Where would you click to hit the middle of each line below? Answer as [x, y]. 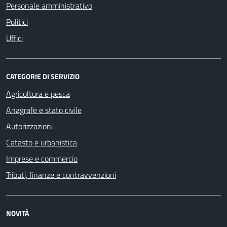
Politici [17, 22]
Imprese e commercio [42, 158]
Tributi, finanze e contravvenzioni [61, 175]
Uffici [14, 38]
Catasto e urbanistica [42, 142]
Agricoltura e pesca [38, 93]
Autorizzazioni [29, 126]
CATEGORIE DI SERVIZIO [43, 76]
